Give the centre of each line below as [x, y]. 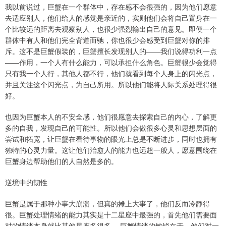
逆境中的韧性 [26, 182]
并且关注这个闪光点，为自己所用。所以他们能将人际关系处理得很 [111, 84]
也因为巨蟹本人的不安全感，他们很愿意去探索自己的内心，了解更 [111, 117]
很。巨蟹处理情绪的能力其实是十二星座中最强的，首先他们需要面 [111, 215]
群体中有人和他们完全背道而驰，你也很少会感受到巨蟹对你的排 [107, 40]
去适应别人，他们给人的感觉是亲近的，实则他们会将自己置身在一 [111, 18]
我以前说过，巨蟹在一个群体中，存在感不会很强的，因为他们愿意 [111, 7]
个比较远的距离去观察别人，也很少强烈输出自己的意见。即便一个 [111, 29]
